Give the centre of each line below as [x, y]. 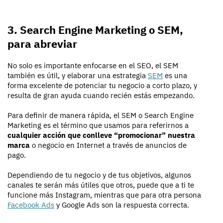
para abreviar [42, 44]
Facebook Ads [31, 205]
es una [175, 76]
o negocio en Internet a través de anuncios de [108, 145]
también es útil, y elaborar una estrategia [78, 76]
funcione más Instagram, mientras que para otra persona [104, 195]
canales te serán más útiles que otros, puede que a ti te [101, 185]
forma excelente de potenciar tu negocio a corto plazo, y [102, 86]
